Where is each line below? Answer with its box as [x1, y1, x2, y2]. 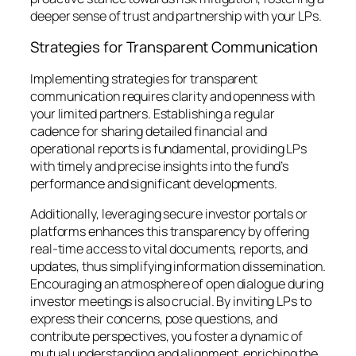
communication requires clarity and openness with [30, 87, 315, 105]
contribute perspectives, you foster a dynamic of [30, 327, 304, 346]
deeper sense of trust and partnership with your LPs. [30, 6, 322, 25]
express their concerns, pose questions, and [30, 310, 277, 328]
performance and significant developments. [30, 174, 280, 192]
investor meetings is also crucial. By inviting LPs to [30, 292, 311, 311]
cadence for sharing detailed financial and [30, 122, 267, 140]
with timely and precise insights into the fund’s [30, 157, 289, 175]
